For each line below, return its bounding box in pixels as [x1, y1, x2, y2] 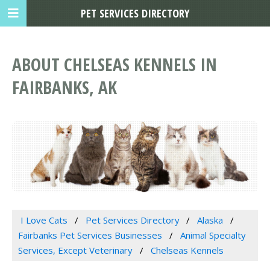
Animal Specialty [180, 229, 246, 242]
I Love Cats [20, 214, 67, 227]
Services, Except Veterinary [18, 244, 133, 257]
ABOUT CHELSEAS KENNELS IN [12, 52, 217, 77]
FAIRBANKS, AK [12, 75, 117, 99]
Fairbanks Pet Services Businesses [18, 229, 162, 242]
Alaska [197, 214, 224, 227]
